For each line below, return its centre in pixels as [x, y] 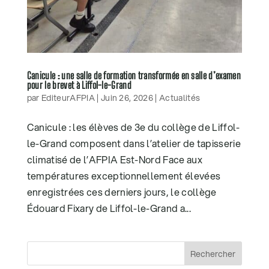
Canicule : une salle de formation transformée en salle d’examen [134, 75]
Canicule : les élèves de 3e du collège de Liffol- [133, 127]
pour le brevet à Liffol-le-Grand [79, 85]
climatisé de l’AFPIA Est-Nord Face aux [114, 159]
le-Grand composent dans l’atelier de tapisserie [134, 143]
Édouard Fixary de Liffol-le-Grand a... [109, 208]
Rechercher [213, 254]
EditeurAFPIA [68, 98]
